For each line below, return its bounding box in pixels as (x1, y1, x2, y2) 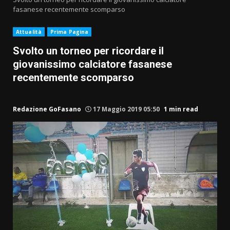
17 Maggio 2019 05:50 (91, 105, 161, 114)
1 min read (164, 105, 198, 114)
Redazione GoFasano (13, 105, 81, 114)
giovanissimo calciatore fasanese (13, 58, 172, 71)
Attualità (16, 28, 42, 36)
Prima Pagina (50, 28, 89, 36)
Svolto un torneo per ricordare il (13, 45, 164, 57)
